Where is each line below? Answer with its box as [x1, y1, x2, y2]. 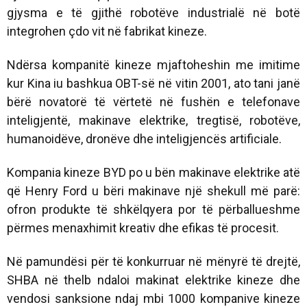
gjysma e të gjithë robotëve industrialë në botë [7, 5, 300, 20]
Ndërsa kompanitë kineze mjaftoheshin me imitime [7, 57, 300, 72]
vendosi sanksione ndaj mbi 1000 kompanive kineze [7, 291, 300, 306]
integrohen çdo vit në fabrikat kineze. [7, 23, 207, 38]
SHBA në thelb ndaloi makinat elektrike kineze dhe [7, 272, 300, 287]
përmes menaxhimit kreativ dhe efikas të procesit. [7, 220, 279, 235]
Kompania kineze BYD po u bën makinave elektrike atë [7, 164, 300, 180]
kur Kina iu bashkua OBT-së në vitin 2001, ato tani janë [7, 75, 300, 90]
